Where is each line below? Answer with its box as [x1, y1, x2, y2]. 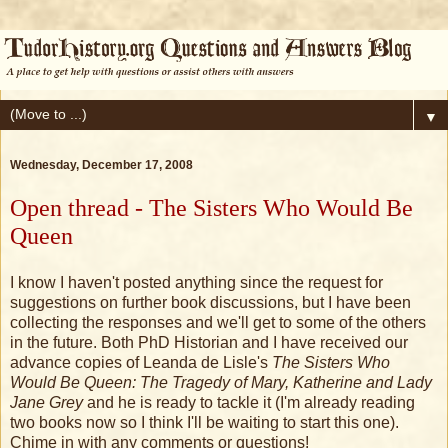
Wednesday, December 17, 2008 [10, 157, 193, 172]
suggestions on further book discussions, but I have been [10, 294, 411, 312]
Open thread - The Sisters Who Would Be [10, 193, 413, 221]
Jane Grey [10, 394, 83, 412]
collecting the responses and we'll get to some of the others [10, 314, 426, 332]
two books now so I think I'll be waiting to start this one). [10, 414, 399, 432]
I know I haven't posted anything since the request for [10, 274, 383, 292]
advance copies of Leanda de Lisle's [10, 354, 272, 372]
